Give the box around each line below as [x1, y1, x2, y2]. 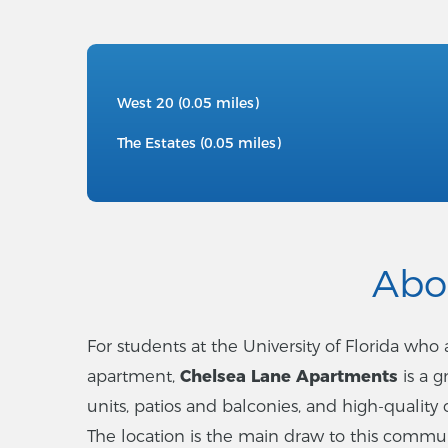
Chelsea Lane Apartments [180, 365, 398, 386]
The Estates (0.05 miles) [117, 133, 281, 152]
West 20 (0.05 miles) [117, 93, 259, 112]
